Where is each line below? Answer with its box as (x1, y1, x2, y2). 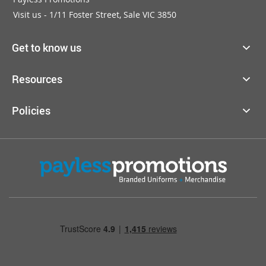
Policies (12, 103, 50, 118)
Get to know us (12, 40, 81, 55)
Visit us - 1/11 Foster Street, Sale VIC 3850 (13, 8, 176, 20)
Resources (12, 71, 62, 86)
